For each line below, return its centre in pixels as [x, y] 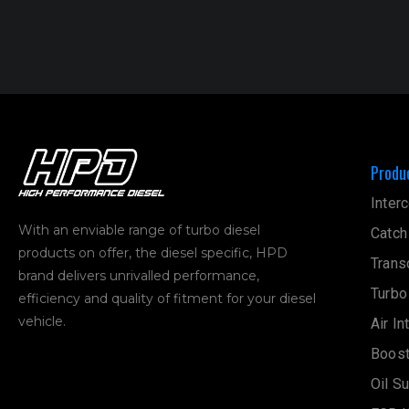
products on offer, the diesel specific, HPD [153, 252]
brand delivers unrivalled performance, [139, 275]
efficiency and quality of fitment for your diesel [167, 298]
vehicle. [42, 321]
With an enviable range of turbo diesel [139, 230]
